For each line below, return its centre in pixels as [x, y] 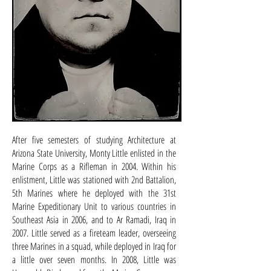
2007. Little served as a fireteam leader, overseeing [94, 233]
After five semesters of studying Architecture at [94, 140]
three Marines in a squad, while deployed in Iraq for [94, 246]
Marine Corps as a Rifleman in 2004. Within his [94, 166]
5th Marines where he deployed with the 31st [94, 193]
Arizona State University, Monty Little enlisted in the [94, 153]
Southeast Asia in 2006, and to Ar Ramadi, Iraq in [94, 220]
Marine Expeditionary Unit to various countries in [94, 206]
